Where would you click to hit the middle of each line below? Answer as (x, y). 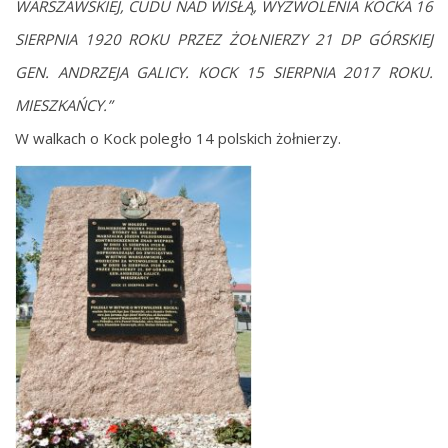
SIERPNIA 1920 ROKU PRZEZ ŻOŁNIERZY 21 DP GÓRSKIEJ (224, 38)
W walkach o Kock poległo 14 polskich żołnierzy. (178, 137)
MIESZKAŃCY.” (63, 104)
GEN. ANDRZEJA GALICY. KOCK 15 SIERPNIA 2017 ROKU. (224, 71)
